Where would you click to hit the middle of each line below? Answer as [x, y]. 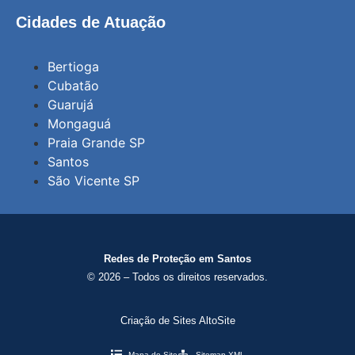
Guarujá [71, 105]
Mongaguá [79, 124]
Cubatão [73, 86]
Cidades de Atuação [91, 22]
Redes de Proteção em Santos [177, 259]
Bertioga [73, 67]
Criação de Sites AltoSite [177, 320]
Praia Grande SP [96, 143]
